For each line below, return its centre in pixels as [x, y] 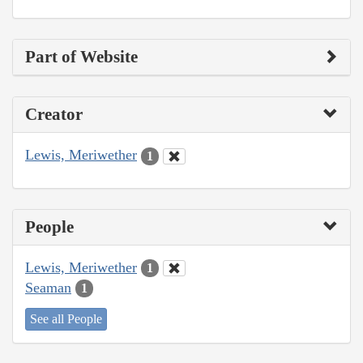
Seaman [48, 287]
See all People [66, 319]
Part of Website [81, 57]
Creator [54, 115]
